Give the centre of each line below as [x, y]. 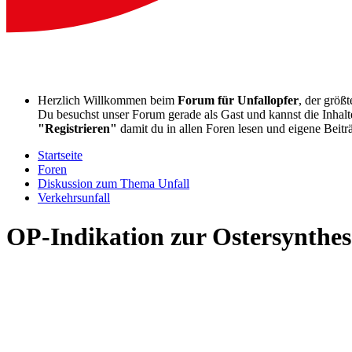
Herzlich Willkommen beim [108, 101]
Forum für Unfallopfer [238, 101]
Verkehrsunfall [74, 198]
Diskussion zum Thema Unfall [114, 184]
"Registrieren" [77, 129]
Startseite [60, 156]
